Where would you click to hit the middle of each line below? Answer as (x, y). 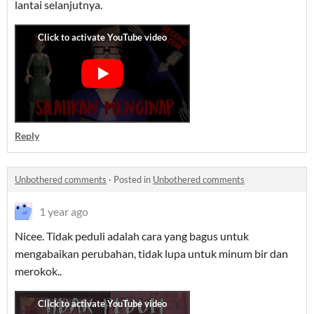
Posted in (133, 180)
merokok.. (39, 271)
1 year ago (64, 212)
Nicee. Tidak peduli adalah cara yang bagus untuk (132, 236)
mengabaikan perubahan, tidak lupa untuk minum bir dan (151, 254)
